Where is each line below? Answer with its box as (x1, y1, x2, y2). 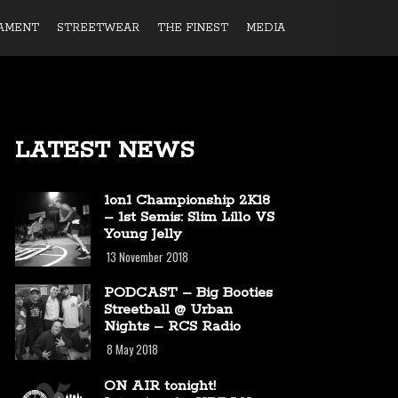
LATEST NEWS (15, 134, 195, 166)
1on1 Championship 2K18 (103, 190, 270, 210)
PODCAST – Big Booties (103, 283, 273, 303)
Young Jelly (103, 224, 181, 243)
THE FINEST (157, 20, 228, 35)
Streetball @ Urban (103, 300, 233, 320)
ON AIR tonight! (103, 377, 216, 396)
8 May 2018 (103, 340, 158, 359)
